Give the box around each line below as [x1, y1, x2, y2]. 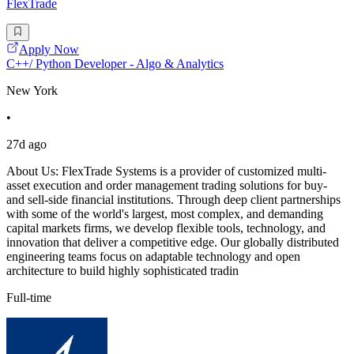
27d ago [6, 137, 47, 152]
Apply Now [19, 43, 79, 57]
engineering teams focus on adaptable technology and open [6, 250, 300, 264]
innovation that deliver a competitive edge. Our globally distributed [6, 235, 339, 250]
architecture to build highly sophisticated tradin [6, 264, 239, 278]
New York [6, 84, 58, 98]
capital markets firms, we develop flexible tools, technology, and [6, 221, 326, 235]
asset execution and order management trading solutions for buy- [6, 179, 327, 193]
